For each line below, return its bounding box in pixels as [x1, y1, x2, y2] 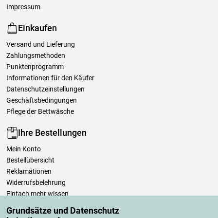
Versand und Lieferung [6, 40, 75, 48]
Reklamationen [6, 167, 52, 175]
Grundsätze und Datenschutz [6, 205, 119, 216]
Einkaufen [18, 23, 57, 34]
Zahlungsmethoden [6, 51, 65, 59]
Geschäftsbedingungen [6, 96, 77, 104]
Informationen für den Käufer [6, 73, 94, 82]
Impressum [6, 2, 40, 11]
